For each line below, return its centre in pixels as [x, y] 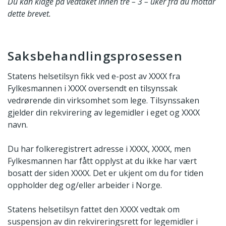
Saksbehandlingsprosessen [95, 55]
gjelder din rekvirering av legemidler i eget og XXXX [104, 112]
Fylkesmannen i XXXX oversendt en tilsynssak [93, 88]
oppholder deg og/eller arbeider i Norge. [85, 185]
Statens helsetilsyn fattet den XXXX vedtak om [94, 209]
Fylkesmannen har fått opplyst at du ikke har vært [102, 161]
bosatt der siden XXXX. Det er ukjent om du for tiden [105, 173]
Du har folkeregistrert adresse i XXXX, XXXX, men [99, 149]
